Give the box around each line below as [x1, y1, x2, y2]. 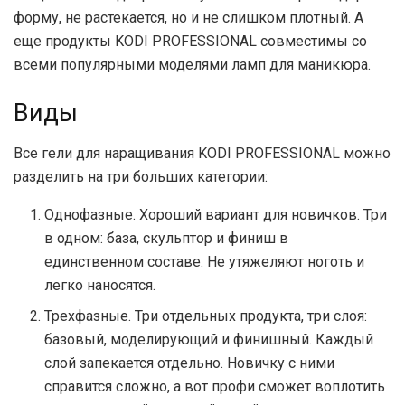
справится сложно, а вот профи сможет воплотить [44, 377, 386, 395]
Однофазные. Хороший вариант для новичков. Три [44, 205, 388, 223]
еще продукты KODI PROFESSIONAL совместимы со [14, 32, 367, 50]
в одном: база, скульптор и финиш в [44, 229, 289, 247]
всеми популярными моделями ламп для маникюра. [14, 55, 371, 73]
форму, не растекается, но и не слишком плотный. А [14, 8, 363, 26]
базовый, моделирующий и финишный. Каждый [44, 330, 374, 348]
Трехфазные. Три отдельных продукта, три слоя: [44, 306, 368, 325]
